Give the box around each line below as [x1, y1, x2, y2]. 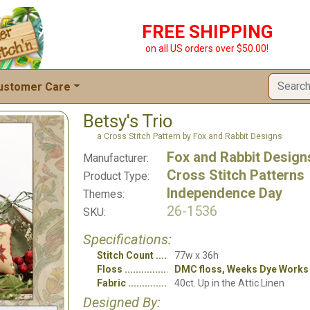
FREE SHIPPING [141, 21, 273, 42]
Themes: [83, 188, 125, 201]
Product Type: [83, 170, 149, 183]
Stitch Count [97, 250, 154, 261]
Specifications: [83, 231, 172, 248]
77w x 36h [174, 250, 219, 261]
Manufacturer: [83, 152, 149, 165]
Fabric [97, 277, 126, 289]
